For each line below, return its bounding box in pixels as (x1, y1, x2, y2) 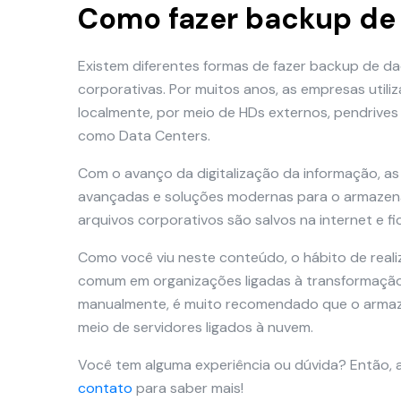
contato (78, 379, 132, 397)
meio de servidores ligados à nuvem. (78, 318, 313, 337)
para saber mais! (132, 379, 243, 397)
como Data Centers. (78, 126, 210, 145)
